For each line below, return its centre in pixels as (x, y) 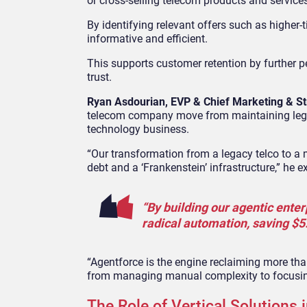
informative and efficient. (147, 39)
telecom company (132, 116)
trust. (99, 77)
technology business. (138, 130)
